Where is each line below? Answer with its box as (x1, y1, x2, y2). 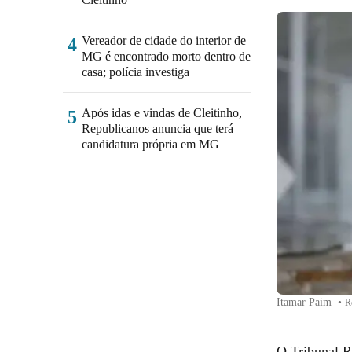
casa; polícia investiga (82, 65, 189, 79)
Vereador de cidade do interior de (82, 34, 246, 47)
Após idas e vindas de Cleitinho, (82, 106, 242, 119)
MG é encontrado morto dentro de (82, 49, 251, 63)
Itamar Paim (277, 295, 335, 308)
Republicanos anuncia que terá (82, 122, 233, 135)
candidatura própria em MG (82, 137, 219, 151)
